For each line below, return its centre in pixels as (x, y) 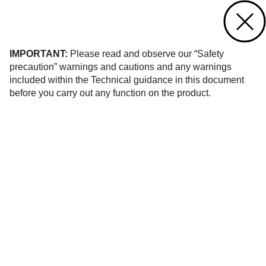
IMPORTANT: (39, 54)
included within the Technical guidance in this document (127, 80)
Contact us (98, 26)
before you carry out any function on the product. (110, 93)
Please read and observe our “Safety (146, 54)
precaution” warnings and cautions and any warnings (121, 67)
